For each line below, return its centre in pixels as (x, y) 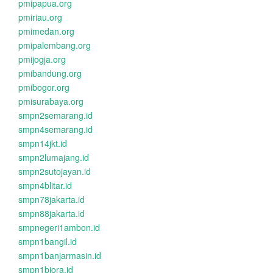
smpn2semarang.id (55, 115)
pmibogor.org (44, 87)
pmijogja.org (42, 59)
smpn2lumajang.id (54, 157)
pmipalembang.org (55, 45)
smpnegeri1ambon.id (59, 227)
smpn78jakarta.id (51, 199)
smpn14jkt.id (43, 143)
